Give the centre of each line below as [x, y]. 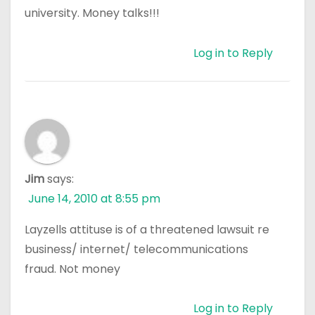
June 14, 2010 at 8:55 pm [94, 198]
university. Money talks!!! [92, 13]
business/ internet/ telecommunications [136, 249]
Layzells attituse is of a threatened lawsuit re [147, 229]
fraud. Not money [72, 269]
